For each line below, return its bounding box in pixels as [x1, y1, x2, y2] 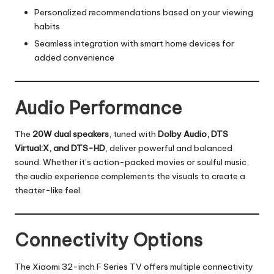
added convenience [34, 52, 114, 64]
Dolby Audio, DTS [158, 128, 228, 140]
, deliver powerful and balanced [105, 143, 232, 154]
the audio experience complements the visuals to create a [15, 171, 245, 182]
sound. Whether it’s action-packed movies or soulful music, [15, 157, 249, 168]
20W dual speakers [32, 128, 109, 140]
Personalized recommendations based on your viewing [34, 7, 253, 18]
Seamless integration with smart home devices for [34, 38, 234, 50]
